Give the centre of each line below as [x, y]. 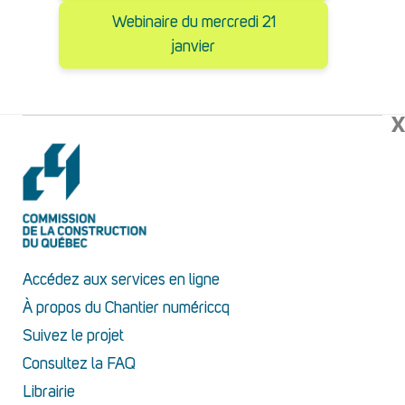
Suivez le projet [73, 336]
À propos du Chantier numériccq [126, 308]
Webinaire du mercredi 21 [193, 23]
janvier [193, 47]
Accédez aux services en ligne [121, 280]
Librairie [49, 392]
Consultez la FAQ [79, 364]
